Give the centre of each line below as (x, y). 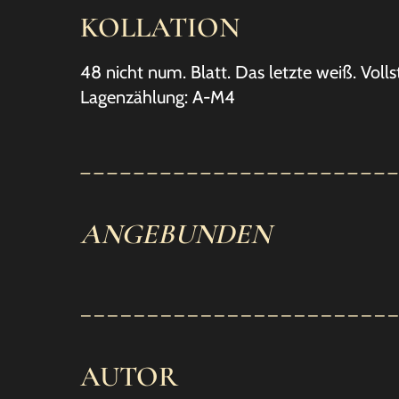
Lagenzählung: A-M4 (158, 97)
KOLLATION (160, 27)
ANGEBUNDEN (175, 234)
